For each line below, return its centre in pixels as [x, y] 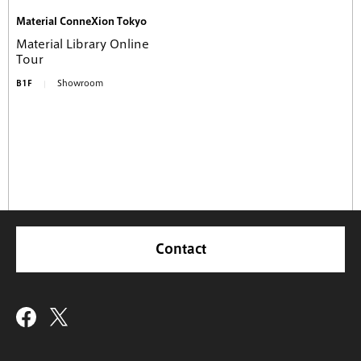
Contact [180, 249]
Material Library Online [83, 44]
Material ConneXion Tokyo [81, 21]
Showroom [80, 83]
